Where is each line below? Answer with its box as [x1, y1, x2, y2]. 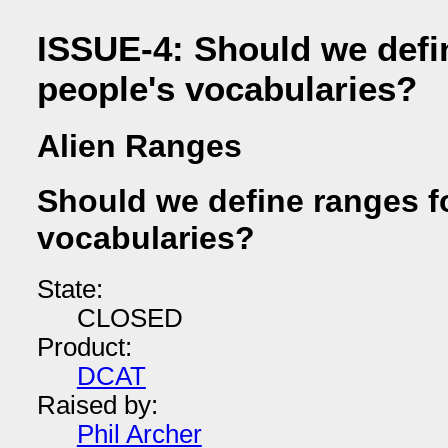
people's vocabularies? [36, 68, 417, 108]
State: [36, 274, 103, 303]
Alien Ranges [36, 128, 242, 165]
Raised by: [36, 390, 158, 419]
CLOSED [76, 303, 183, 332]
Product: [36, 332, 132, 361]
